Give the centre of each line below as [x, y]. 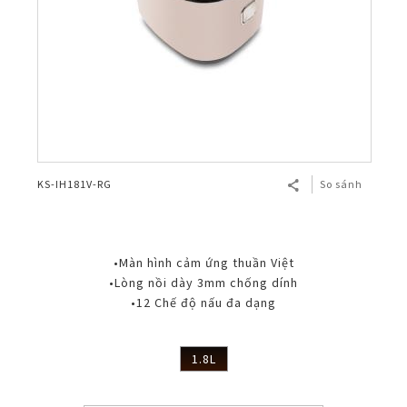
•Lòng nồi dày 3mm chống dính [203, 283]
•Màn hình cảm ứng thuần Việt [203, 263]
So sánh [341, 184]
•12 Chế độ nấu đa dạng [203, 303]
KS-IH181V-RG [74, 184]
